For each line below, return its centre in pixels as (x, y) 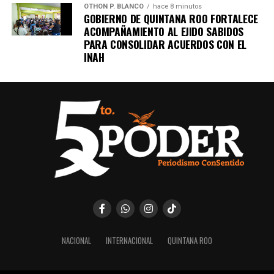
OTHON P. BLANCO (113, 6)
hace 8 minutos (177, 6)
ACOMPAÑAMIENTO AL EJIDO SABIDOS (163, 31)
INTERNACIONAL (129, 240)
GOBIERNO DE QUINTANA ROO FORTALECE (171, 18)
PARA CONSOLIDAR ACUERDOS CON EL (165, 44)
